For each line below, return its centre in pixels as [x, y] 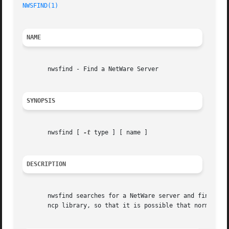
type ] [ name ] [119, 133]
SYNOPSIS [41, 101]
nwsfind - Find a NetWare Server [91, 69]
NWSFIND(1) [41, 6]
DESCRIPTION [47, 164]
